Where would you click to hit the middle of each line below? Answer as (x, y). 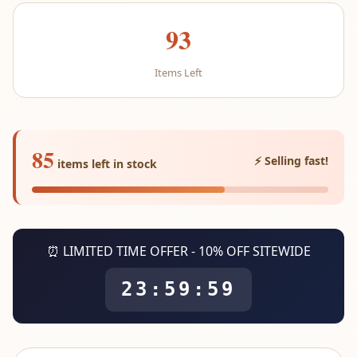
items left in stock (107, 164)
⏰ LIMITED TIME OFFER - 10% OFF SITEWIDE (178, 251)
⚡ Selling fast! (291, 160)
